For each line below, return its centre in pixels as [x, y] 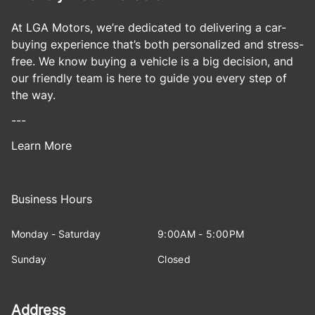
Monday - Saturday [56, 234]
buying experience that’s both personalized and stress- [157, 44]
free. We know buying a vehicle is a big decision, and [152, 61]
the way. [33, 95]
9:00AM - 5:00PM [201, 234]
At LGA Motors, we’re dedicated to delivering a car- [149, 27]
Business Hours [52, 199]
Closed [174, 259]
